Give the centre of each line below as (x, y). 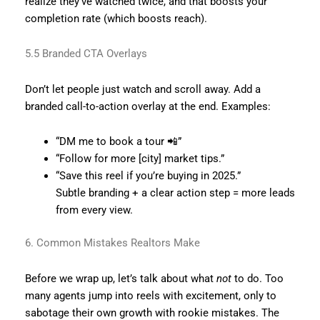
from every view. (95, 210)
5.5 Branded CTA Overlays (86, 54)
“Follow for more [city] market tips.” (140, 159)
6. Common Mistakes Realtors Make (112, 243)
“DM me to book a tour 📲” (119, 142)
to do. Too (257, 278)
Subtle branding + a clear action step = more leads (176, 193)
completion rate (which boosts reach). (116, 18)
